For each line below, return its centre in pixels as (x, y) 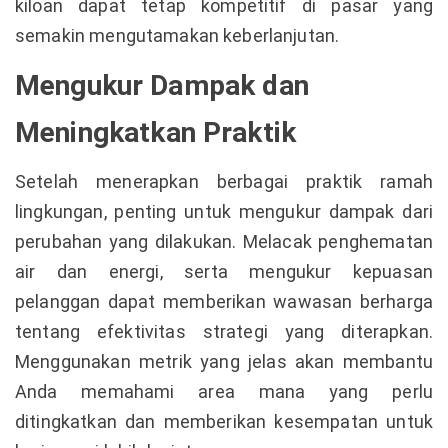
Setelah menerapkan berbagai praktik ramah (224, 181)
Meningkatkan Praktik (155, 132)
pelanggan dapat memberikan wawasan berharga (224, 301)
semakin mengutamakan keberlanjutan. (177, 35)
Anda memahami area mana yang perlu (224, 391)
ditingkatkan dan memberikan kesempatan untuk (224, 421)
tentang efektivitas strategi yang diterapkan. (224, 331)
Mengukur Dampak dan (162, 85)
